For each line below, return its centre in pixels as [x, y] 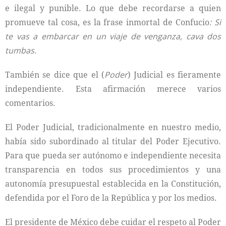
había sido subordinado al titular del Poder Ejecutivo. [113, 141]
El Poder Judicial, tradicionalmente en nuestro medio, [113, 127]
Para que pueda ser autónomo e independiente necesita [113, 155]
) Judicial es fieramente [174, 75]
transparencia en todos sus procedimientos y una [113, 169]
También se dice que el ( [55, 75]
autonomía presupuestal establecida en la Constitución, [113, 184]
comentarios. [30, 103]
